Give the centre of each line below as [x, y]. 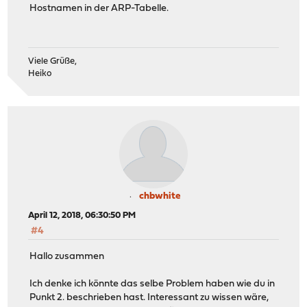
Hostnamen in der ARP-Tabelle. [99, 8]
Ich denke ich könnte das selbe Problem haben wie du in [152, 284]
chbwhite [160, 197]
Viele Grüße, [53, 62]
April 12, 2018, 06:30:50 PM [82, 216]
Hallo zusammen [67, 256]
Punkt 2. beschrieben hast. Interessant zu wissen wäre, [149, 297]
